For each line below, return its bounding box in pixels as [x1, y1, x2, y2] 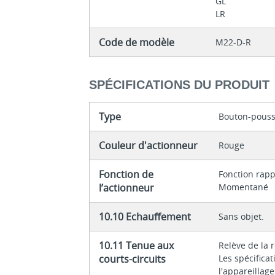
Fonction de [99, 167, 154, 181]
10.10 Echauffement [99, 209, 192, 223]
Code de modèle [99, 36, 175, 50]
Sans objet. [219, 210, 265, 222]
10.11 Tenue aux [99, 238, 174, 252]
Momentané [219, 180, 269, 193]
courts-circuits [99, 252, 166, 266]
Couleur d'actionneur [99, 138, 198, 152]
